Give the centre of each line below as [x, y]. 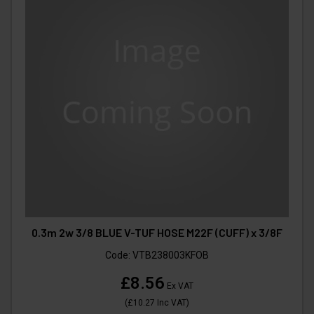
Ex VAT [179, 286]
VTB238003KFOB [171, 255]
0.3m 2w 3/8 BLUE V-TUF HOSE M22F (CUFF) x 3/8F [157, 233]
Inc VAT [171, 303]
